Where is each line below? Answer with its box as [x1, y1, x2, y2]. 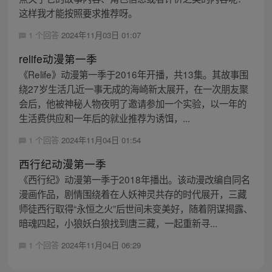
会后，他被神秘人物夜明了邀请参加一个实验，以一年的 [18, 96, 246, 110]
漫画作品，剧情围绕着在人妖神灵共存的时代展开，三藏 [18, 186, 246, 200]
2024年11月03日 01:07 [61, 29, 141, 41]
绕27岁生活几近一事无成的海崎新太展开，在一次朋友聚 [18, 81, 248, 95]
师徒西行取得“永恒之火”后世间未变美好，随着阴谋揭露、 [18, 201, 253, 215]
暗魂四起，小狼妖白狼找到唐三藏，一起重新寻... [18, 216, 217, 229]
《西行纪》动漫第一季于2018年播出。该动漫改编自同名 [18, 172, 250, 186]
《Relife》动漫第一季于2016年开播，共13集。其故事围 [18, 67, 248, 81]
